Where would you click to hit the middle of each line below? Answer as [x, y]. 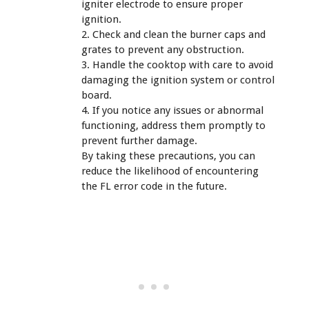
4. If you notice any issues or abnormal [172, 111]
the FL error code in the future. [154, 187]
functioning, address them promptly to [173, 126]
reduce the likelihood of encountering [170, 171]
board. [97, 96]
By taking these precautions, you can [168, 156]
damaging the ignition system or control [178, 80]
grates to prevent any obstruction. [163, 50]
